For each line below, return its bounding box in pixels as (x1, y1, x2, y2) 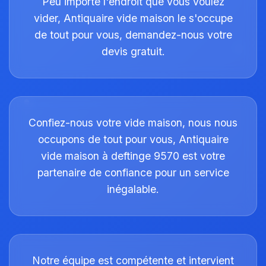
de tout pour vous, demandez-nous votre (34, 28, 232, 41)
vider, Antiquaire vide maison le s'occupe (33, 12, 233, 24)
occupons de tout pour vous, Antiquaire (37, 133, 229, 145)
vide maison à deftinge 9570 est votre (41, 150, 225, 162)
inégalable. (107, 183, 159, 195)
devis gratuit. (101, 45, 165, 58)
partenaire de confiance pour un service (37, 166, 229, 179)
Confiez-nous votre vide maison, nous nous (28, 116, 237, 129)
